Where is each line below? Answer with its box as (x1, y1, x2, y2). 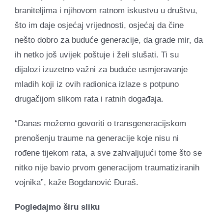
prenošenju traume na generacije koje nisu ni (15, 133, 179, 143)
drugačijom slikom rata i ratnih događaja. (15, 94, 164, 104)
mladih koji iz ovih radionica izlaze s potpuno (15, 79, 179, 89)
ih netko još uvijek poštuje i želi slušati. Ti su (15, 50, 179, 59)
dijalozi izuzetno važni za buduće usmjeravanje (15, 64, 188, 74)
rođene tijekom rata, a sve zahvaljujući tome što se (15, 148, 202, 158)
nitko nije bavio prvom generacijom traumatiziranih (15, 163, 199, 172)
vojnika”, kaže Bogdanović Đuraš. (15, 177, 138, 187)
